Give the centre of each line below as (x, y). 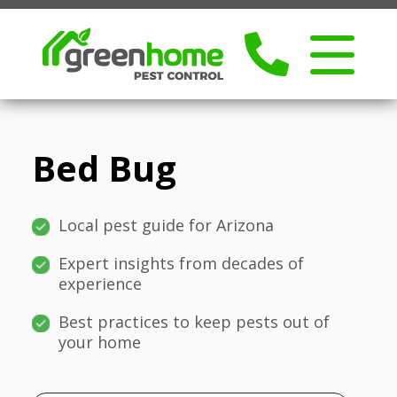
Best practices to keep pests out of (194, 322)
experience (100, 284)
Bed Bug (104, 168)
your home (100, 342)
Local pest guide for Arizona (166, 225)
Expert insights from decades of (181, 263)
